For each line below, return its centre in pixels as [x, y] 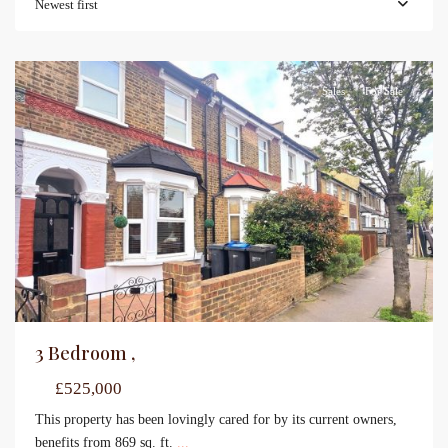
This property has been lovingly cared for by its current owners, [216, 420]
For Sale [384, 91]
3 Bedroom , [85, 353]
